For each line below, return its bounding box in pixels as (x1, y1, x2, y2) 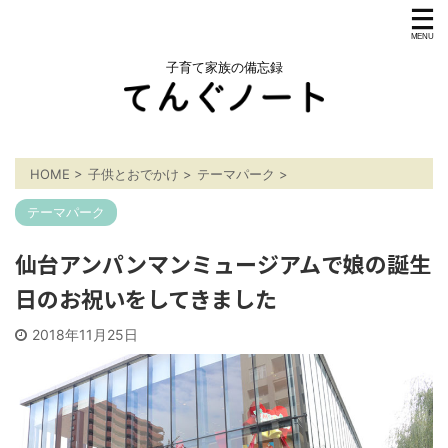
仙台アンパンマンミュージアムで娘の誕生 (15, 246, 431, 279)
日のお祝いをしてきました (15, 281, 277, 314)
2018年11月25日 (32, 325, 138, 343)
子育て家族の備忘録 (165, 59, 283, 75)
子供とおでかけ (88, 165, 179, 182)
